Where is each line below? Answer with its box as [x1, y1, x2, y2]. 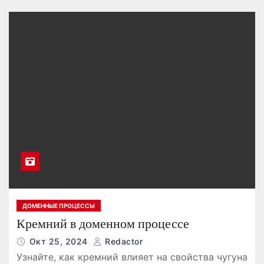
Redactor [102, 236, 143, 246]
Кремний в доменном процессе [16, 215, 189, 232]
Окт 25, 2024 [29, 236, 91, 246]
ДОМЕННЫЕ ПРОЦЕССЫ [22, 202, 95, 209]
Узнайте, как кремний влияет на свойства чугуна [16, 250, 247, 263]
